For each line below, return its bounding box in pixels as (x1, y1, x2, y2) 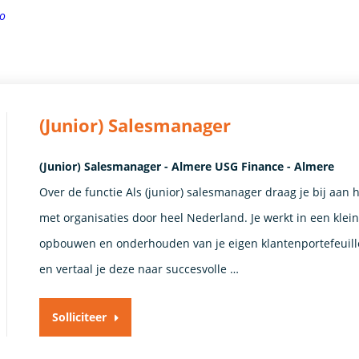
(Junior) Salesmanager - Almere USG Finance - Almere (39, 158, 335, 174)
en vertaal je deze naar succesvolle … (39, 260, 240, 276)
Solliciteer (52, 309, 107, 325)
